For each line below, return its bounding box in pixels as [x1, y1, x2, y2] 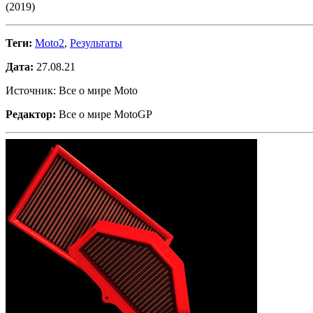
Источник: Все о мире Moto [6, 85, 138, 97]
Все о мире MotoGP [56, 108, 152, 121]
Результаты [70, 37, 122, 50]
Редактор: [6, 108, 56, 121]
